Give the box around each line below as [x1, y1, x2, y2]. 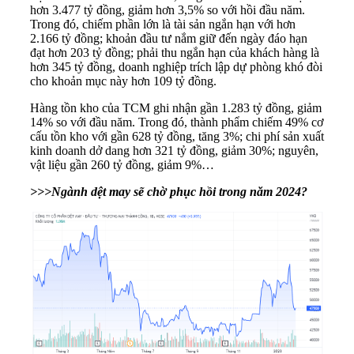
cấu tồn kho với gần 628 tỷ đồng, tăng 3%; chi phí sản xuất [30, 129, 324, 143]
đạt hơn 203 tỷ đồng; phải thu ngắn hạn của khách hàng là [30, 45, 319, 59]
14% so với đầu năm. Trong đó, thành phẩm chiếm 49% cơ [30, 115, 323, 129]
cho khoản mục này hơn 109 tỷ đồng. [30, 73, 217, 88]
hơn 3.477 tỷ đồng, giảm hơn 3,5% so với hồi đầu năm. [30, 2, 305, 17]
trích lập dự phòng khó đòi [186, 59, 322, 73]
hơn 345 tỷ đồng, [30, 59, 119, 73]
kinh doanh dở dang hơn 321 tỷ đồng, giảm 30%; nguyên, [30, 143, 318, 157]
